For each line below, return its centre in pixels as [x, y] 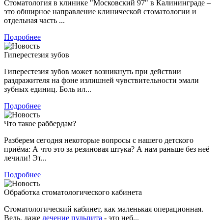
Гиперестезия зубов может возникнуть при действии [93, 71]
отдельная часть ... [34, 20]
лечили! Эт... [25, 158]
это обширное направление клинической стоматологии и [100, 11]
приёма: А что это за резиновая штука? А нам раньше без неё [107, 149]
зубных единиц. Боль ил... [48, 89]
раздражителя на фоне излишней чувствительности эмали [101, 80]
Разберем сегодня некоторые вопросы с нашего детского [99, 140]
